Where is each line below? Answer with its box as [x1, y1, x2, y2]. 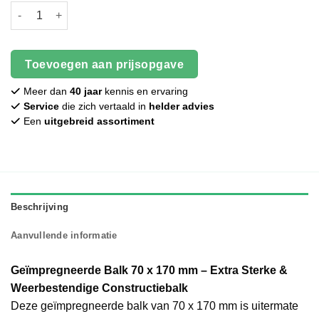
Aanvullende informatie [11, 230, 117, 241]
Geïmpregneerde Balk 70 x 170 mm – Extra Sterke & [11, 264, 288, 277]
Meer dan [21, 86, 70, 98]
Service [23, 101, 59, 113]
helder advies [149, 101, 214, 113]
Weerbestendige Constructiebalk [11, 282, 188, 295]
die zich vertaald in [59, 101, 149, 113]
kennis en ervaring [102, 86, 188, 98]
